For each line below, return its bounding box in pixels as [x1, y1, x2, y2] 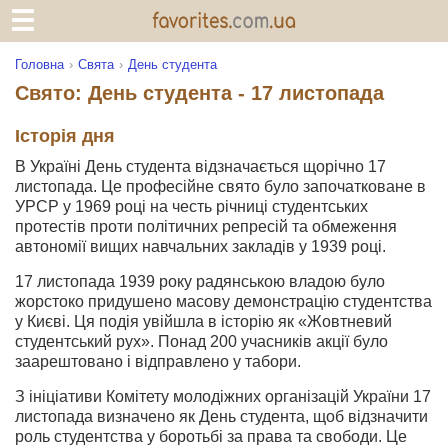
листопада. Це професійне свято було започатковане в [15, 178, 426, 195]
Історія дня [15, 125, 115, 146]
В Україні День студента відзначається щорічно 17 [15, 158, 386, 175]
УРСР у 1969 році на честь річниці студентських [15, 198, 368, 215]
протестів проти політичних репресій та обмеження [15, 218, 397, 235]
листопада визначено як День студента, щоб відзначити [15, 408, 428, 425]
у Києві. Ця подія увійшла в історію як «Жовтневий [15, 313, 392, 330]
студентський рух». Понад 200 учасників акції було [15, 333, 388, 350]
